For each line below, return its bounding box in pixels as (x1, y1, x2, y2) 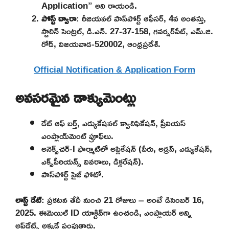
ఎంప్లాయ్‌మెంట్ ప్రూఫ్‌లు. (41, 127, 113, 144)
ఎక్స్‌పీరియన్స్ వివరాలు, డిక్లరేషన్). (41, 152, 144, 170)
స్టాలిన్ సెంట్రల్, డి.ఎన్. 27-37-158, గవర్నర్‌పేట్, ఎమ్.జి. (41, 22, 213, 39)
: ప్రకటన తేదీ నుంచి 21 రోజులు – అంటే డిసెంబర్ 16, (41, 191, 204, 209)
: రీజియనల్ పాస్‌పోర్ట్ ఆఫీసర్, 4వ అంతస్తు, (76, 9, 206, 27)
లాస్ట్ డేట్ (15, 191, 41, 209)
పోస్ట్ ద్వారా (41, 9, 76, 27)
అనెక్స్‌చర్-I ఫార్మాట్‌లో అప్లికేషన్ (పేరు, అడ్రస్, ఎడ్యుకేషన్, (41, 140, 212, 157)
